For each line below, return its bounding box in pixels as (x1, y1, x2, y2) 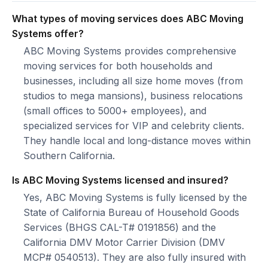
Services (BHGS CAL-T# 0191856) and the (23, 221, 217, 233)
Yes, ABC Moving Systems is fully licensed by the (23, 191, 248, 203)
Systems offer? (12, 28, 84, 39)
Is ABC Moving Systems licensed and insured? (12, 174, 229, 186)
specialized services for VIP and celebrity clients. (23, 120, 245, 132)
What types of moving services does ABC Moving (12, 13, 243, 25)
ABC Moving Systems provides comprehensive (23, 45, 237, 57)
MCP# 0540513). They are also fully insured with (23, 251, 246, 263)
